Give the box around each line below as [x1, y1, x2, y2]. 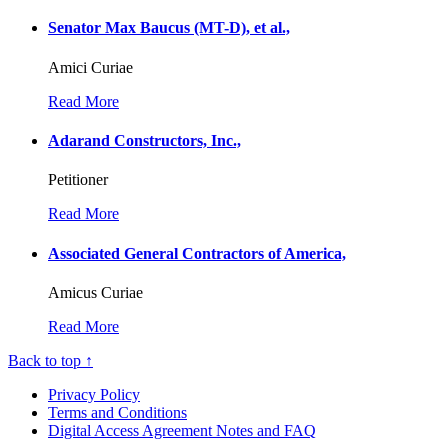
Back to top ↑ [8, 351, 93, 369]
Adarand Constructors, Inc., [48, 131, 241, 149]
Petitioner [48, 171, 108, 189]
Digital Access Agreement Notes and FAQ [48, 421, 316, 439]
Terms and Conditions [48, 403, 187, 421]
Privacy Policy [48, 385, 140, 403]
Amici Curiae [48, 58, 133, 76]
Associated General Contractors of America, [48, 244, 346, 262]
